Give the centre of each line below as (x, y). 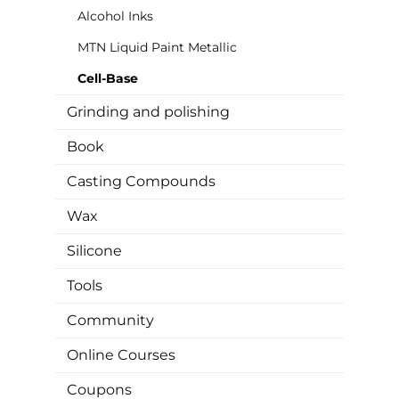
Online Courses (121, 354)
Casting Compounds (141, 181)
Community (110, 320)
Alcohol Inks (115, 16)
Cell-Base (108, 78)
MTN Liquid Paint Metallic (157, 47)
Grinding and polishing (148, 111)
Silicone (94, 250)
